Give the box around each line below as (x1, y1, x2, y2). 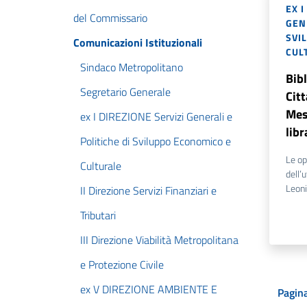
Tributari (80, 207, 116, 223)
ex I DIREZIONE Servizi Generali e (80, 108, 232, 125)
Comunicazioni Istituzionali (73, 34, 202, 51)
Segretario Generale (80, 84, 171, 100)
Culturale (80, 158, 121, 174)
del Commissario (73, 10, 147, 26)
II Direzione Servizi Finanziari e (80, 182, 217, 199)
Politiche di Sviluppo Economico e (80, 133, 231, 149)
